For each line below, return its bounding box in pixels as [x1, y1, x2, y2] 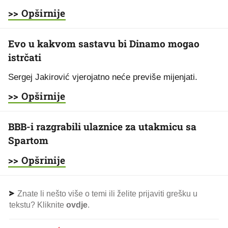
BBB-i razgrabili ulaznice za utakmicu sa [8, 120, 196, 133]
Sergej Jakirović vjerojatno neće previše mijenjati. [8, 72, 197, 82]
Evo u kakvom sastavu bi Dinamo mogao [8, 37, 199, 50]
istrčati [8, 51, 41, 64]
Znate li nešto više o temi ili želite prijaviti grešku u [15, 189, 197, 198]
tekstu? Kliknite [9, 201, 66, 209]
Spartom [8, 134, 48, 147]
